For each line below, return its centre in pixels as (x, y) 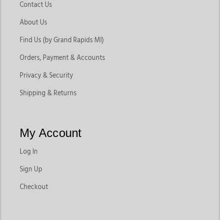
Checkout (34, 187)
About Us (33, 23)
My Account (51, 133)
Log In (29, 152)
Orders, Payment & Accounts (62, 58)
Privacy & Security (46, 76)
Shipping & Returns (48, 94)
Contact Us (36, 5)
